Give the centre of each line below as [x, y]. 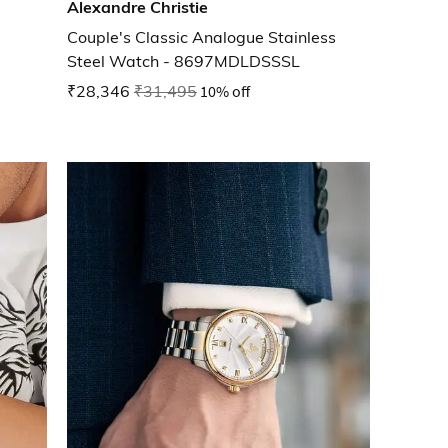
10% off [225, 91]
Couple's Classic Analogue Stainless [201, 37]
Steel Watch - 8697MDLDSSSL [183, 61]
